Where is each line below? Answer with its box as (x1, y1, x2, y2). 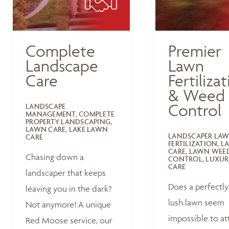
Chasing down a (26, 152, 84, 162)
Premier (168, 40, 221, 61)
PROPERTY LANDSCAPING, (26, 117, 112, 126)
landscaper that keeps (26, 168, 106, 178)
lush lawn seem (168, 197, 224, 208)
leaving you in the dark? (26, 184, 112, 194)
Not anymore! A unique (26, 199, 111, 210)
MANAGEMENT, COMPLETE (26, 109, 114, 118)
